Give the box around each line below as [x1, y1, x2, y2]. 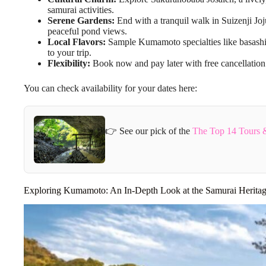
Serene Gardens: [47, 15, 115, 26]
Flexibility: [47, 58, 90, 68]
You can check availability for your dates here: [24, 83, 197, 93]
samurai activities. [47, 4, 114, 15]
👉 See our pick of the [105, 126, 192, 137]
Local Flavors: [47, 36, 106, 47]
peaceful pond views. [47, 26, 127, 36]
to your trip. [47, 47, 91, 58]
